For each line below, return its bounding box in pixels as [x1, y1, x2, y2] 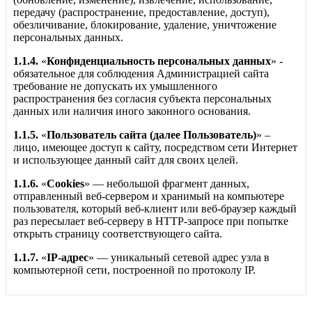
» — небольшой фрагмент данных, [84, 178, 249, 190]
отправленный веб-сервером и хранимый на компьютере [13, 190, 284, 203]
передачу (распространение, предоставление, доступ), [13, 6, 270, 19]
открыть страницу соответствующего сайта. [13, 228, 222, 240]
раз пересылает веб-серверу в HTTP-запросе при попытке [13, 215, 288, 228]
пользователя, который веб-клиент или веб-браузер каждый [13, 203, 297, 215]
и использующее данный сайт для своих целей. [13, 154, 238, 166]
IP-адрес [47, 251, 88, 264]
